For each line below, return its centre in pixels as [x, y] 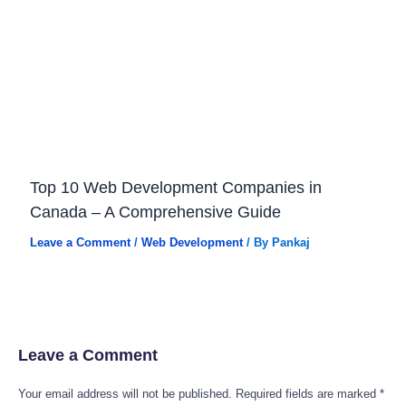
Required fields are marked [308, 393]
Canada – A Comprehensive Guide [155, 212]
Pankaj [290, 243]
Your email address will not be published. [125, 393]
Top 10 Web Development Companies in [175, 188]
